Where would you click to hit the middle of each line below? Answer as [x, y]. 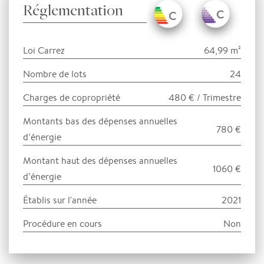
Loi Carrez [44, 51]
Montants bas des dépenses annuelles [100, 121]
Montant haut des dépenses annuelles [100, 161]
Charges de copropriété [72, 98]
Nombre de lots [55, 74]
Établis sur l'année [60, 200]
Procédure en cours [62, 224]
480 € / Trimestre [205, 98]
